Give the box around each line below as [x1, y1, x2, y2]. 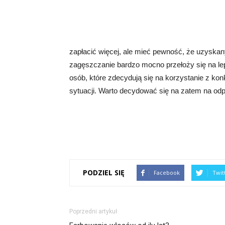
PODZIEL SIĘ [83, 168, 125, 178]
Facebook [154, 168, 180, 176]
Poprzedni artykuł [69, 207, 117, 215]
